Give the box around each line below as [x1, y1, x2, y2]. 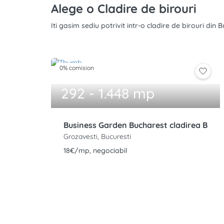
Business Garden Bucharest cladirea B [63, 120, 207, 130]
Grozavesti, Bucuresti [63, 132, 131, 141]
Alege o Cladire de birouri [51, 1, 196, 16]
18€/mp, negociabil [63, 146, 127, 155]
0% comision [59, 64, 94, 71]
